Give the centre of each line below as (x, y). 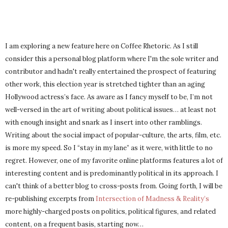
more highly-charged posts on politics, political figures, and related (110, 212)
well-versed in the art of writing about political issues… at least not (111, 110)
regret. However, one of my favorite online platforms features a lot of (114, 161)
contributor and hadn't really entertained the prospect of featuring (111, 72)
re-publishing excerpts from (50, 199)
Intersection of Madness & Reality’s (152, 199)
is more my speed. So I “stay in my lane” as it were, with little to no (109, 148)
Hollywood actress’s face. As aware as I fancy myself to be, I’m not (109, 97)
